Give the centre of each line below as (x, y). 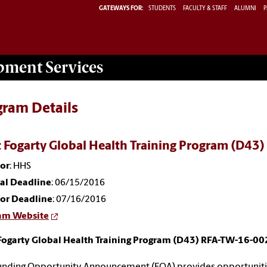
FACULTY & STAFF (205, 8)
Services (73, 67)
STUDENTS (163, 8)
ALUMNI (245, 8)
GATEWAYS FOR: (121, 8)
